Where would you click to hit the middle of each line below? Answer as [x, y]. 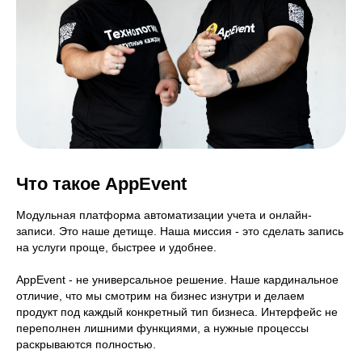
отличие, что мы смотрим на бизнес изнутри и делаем [160, 296]
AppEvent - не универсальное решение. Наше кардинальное [177, 280]
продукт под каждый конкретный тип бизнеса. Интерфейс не [177, 312]
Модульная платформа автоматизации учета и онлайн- [164, 215]
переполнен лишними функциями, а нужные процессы [162, 328]
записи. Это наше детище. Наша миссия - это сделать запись [180, 231]
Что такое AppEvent [101, 184]
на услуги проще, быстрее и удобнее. [116, 247]
